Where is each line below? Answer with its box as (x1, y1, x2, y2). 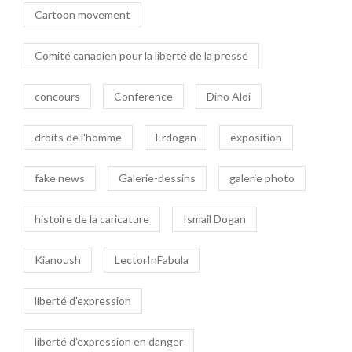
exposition (230, 130, 282, 145)
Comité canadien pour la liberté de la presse (35, 49, 248, 63)
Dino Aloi (207, 90, 251, 104)
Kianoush (35, 253, 81, 267)
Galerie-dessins (119, 171, 196, 185)
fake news (35, 171, 85, 185)
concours (35, 90, 80, 104)
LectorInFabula (115, 253, 189, 267)
